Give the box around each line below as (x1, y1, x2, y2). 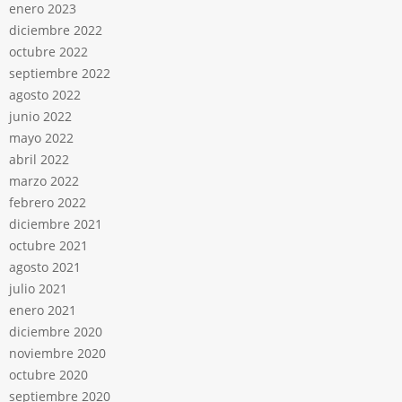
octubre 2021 (9, 237, 88, 255)
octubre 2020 (9, 366, 88, 384)
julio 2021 (9, 280, 67, 298)
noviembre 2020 (9, 345, 106, 363)
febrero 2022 (9, 194, 86, 212)
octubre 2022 (9, 43, 88, 61)
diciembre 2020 (9, 323, 102, 341)
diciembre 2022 (9, 22, 102, 39)
